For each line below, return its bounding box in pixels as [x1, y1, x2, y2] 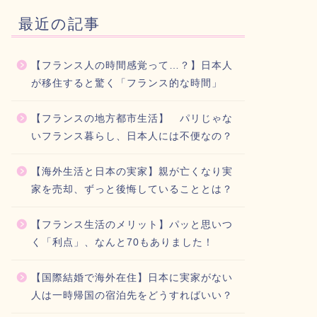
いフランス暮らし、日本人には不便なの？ [30, 131, 233, 142]
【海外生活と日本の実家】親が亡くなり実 [30, 166, 233, 178]
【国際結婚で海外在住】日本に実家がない [30, 272, 233, 284]
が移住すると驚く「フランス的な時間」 [30, 78, 222, 89]
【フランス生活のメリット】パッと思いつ [30, 219, 233, 231]
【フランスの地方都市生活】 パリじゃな [30, 113, 233, 125]
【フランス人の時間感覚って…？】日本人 [30, 60, 233, 71]
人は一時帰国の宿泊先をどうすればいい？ [30, 290, 233, 301]
